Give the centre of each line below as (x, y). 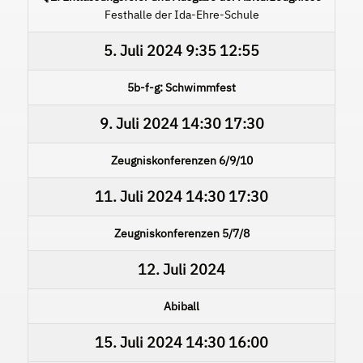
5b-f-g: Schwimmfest (181, 87)
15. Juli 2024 (139, 342)
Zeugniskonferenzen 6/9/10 (181, 160)
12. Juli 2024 (181, 269)
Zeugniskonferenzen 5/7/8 (181, 233)
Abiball (181, 306)
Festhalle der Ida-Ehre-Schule (181, 14)
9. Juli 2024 (139, 123)
